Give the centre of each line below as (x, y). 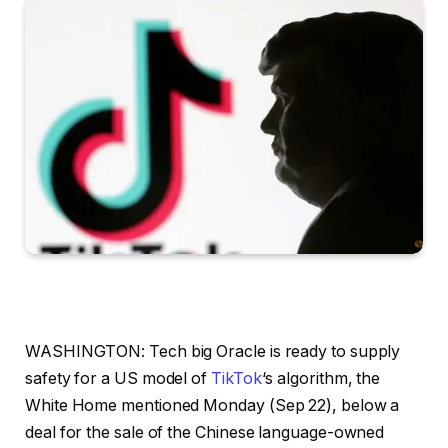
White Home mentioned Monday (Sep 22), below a (212, 405)
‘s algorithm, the (321, 378)
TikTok (236, 378)
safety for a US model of (118, 378)
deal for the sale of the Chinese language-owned (205, 432)
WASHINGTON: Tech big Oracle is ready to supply (213, 351)
